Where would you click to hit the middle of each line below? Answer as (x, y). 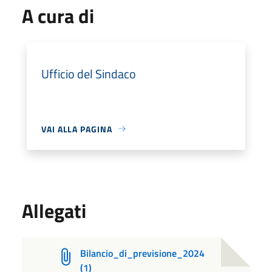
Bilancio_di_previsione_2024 (142, 253)
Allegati (54, 210)
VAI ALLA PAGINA (77, 129)
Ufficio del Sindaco (89, 73)
